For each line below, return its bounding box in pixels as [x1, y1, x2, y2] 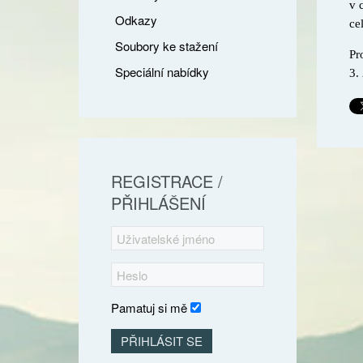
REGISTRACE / [111, 169, 223, 193]
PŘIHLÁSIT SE [121, 332, 203, 349]
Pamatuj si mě [111, 299, 187, 316]
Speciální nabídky [115, 63, 209, 80]
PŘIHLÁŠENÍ [111, 191, 206, 215]
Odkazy [115, 11, 157, 28]
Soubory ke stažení [115, 37, 218, 54]
